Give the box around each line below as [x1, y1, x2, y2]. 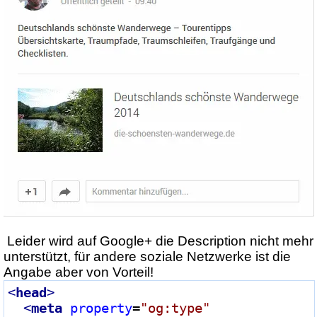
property [70, 299, 132, 316]
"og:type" [140, 299, 210, 316]
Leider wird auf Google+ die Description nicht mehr [4, 233, 313, 248]
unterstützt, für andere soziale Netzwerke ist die [4, 248, 291, 264]
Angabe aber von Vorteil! [4, 264, 154, 279]
